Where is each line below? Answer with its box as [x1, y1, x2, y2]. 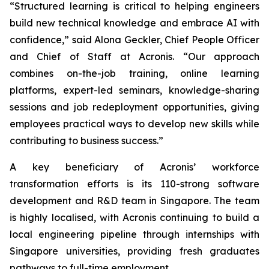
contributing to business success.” [10, 134, 163, 147]
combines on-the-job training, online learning [10, 67, 259, 80]
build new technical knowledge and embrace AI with [10, 17, 259, 29]
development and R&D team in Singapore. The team [10, 195, 259, 207]
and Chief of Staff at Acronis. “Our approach [10, 50, 259, 63]
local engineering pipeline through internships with [10, 228, 259, 241]
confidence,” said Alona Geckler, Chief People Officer [10, 34, 259, 46]
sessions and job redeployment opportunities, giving [10, 101, 259, 113]
